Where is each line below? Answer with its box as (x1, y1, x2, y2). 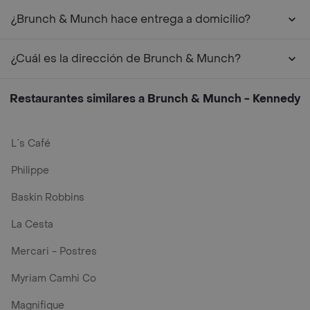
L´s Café (11, 137, 51, 150)
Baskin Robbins (11, 191, 84, 204)
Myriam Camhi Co (11, 272, 96, 285)
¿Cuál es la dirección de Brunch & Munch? (11, 51, 241, 66)
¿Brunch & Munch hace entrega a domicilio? (11, 12, 250, 26)
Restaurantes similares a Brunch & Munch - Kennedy (10, 91, 300, 106)
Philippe (11, 164, 49, 177)
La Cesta (11, 218, 53, 231)
